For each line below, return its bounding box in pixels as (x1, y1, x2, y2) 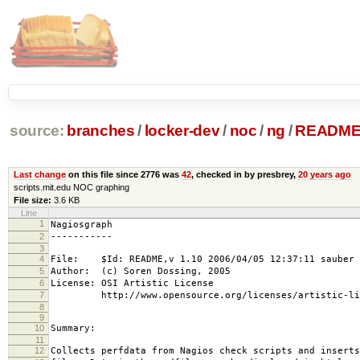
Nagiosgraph (51, 219, 112, 230)
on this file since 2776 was (65, 169, 182, 179)
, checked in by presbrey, (190, 169, 298, 179)
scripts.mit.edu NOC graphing (13, 182, 129, 192)
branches (67, 122, 135, 140)
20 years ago (297, 169, 351, 179)
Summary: (51, 322, 96, 333)
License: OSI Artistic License (51, 277, 214, 288)
